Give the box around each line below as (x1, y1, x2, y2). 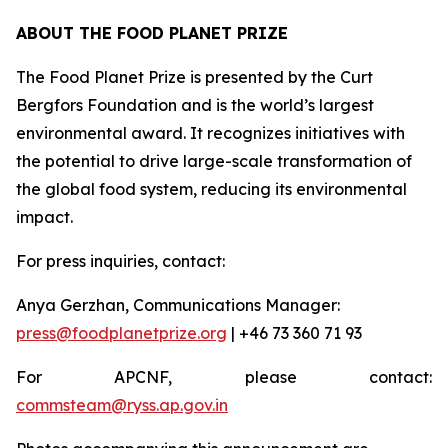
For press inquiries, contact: (16, 251, 225, 271)
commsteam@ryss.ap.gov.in (16, 395, 228, 415)
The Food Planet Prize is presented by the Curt (16, 67, 373, 87)
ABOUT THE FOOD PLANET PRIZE (16, 23, 288, 43)
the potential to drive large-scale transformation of (16, 151, 412, 171)
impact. (16, 207, 73, 227)
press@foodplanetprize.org (16, 323, 227, 343)
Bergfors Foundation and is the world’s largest (16, 95, 374, 115)
